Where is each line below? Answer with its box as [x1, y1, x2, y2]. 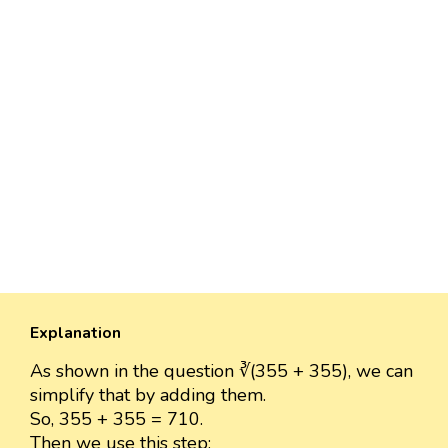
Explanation [30, 321, 121, 344]
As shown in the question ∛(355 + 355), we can [30, 358, 413, 383]
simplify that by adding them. [30, 382, 266, 407]
